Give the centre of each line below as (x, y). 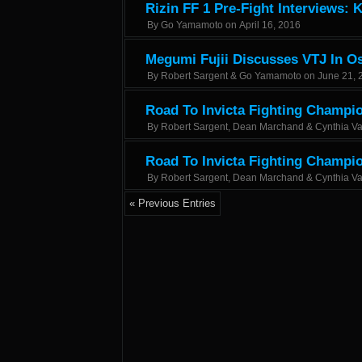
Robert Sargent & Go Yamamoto (231, 76)
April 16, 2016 (270, 25)
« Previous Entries (173, 203)
